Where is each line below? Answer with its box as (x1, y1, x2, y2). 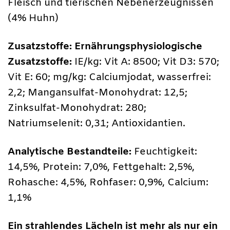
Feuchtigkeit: (131, 145, 197, 159)
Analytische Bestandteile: (8, 145, 131, 159)
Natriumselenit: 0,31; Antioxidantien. (8, 117, 185, 130)
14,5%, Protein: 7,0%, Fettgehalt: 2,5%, (8, 160, 195, 174)
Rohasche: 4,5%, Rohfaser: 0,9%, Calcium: (8, 176, 208, 189)
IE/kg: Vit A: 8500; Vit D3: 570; (72, 55, 219, 69)
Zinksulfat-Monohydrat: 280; (8, 101, 146, 115)
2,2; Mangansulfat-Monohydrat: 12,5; (8, 86, 187, 100)
